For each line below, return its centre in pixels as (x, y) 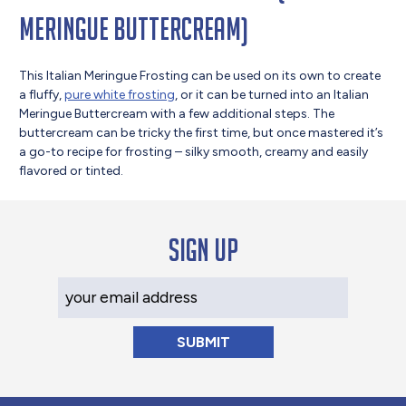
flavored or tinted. (72, 170)
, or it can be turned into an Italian (272, 94)
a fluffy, (42, 94)
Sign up (203, 251)
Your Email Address (122, 287)
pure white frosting (120, 94)
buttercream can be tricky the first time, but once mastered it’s (202, 132)
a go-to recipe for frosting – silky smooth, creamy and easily (194, 151)
